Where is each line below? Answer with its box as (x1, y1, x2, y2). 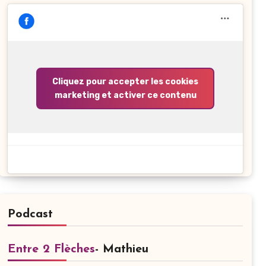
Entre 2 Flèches (8, 243, 95, 255)
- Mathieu (95, 243, 148, 255)
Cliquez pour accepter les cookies (52, 77, 198, 87)
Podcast (8, 208, 53, 220)
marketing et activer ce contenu (54, 90, 197, 101)
